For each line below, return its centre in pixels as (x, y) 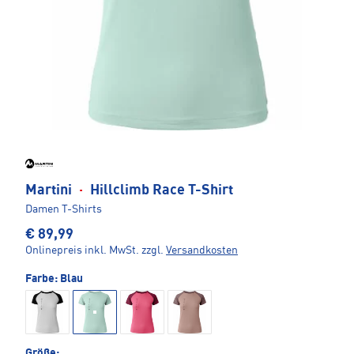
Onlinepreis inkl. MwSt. (82, 250)
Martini (50, 190)
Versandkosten (202, 250)
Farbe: (43, 279)
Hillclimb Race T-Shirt (160, 190)
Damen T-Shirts (64, 209)
